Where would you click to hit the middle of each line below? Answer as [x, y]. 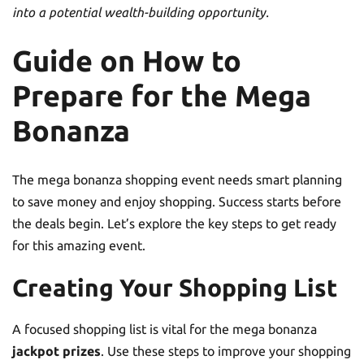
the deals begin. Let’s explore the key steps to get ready [174, 223]
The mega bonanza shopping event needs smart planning [177, 179]
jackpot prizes [56, 351]
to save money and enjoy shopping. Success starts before [177, 201]
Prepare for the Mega [162, 95]
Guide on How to [127, 61]
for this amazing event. [79, 245]
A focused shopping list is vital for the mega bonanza [165, 329]
